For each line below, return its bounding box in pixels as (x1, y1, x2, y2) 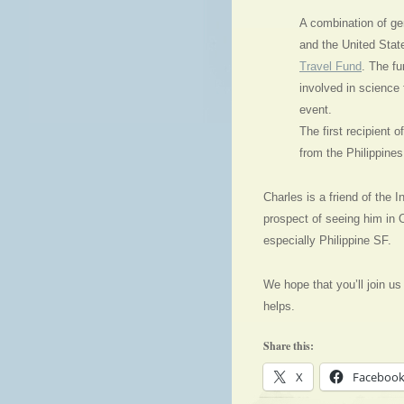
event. (299, 103, 332, 116)
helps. (263, 299, 295, 313)
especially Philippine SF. (263, 234, 391, 247)
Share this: (263, 338, 314, 353)
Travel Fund (299, 60, 362, 73)
